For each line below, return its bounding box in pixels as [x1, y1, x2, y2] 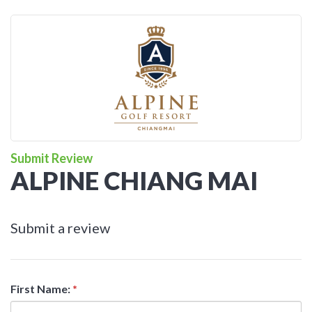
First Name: [10, 282, 72, 295]
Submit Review [10, 150, 93, 166]
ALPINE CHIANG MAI [10, 165, 258, 196]
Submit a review [10, 219, 110, 236]
